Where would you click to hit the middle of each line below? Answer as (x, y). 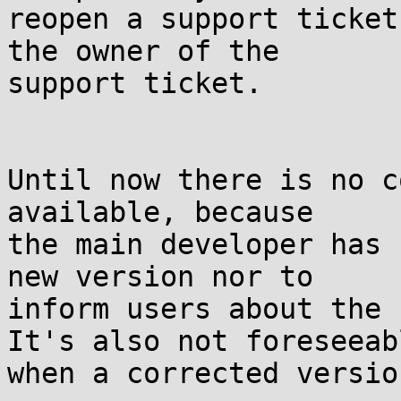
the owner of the (143, 51)
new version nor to (160, 277)
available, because (160, 212)
